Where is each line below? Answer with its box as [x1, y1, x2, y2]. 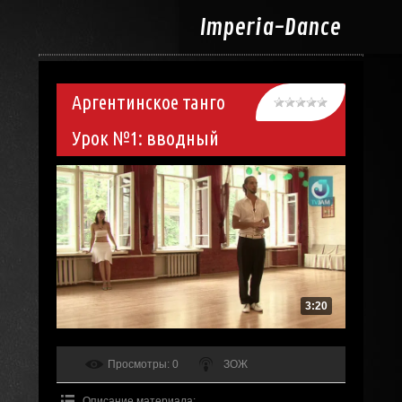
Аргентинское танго [71, 91, 225, 113]
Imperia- [199, 13, 285, 42]
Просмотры [107, 357, 167, 371]
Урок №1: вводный [71, 127, 219, 149]
